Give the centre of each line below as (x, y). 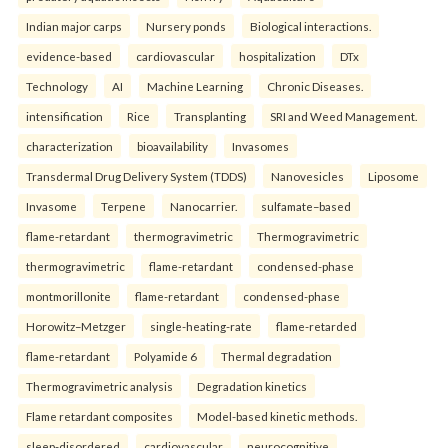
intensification (64, 116)
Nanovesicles (307, 176)
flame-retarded (316, 326)
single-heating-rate (201, 326)
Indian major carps (74, 26)
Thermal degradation (276, 356)
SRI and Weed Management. (343, 116)
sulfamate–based (306, 206)
